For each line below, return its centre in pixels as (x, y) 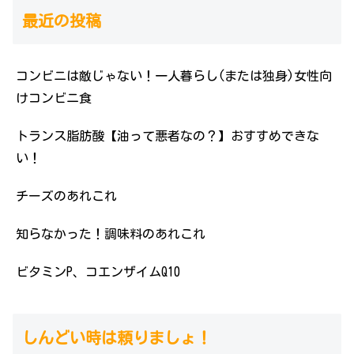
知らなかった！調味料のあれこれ (111, 234)
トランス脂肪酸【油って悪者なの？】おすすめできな (168, 136)
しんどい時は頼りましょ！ (117, 338)
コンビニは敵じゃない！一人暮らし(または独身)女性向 (174, 76)
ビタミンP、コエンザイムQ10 (98, 272)
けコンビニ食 (54, 98)
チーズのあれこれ (66, 196)
